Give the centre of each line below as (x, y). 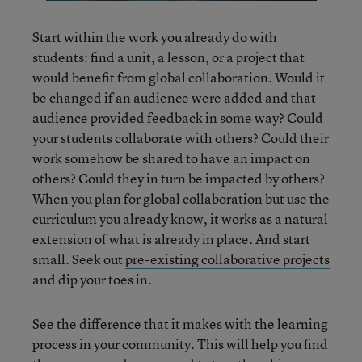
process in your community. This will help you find (180, 344)
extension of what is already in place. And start (171, 239)
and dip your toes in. (92, 279)
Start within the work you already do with (155, 37)
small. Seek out (79, 259)
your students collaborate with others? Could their (181, 138)
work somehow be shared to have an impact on (171, 158)
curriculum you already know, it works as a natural (180, 219)
